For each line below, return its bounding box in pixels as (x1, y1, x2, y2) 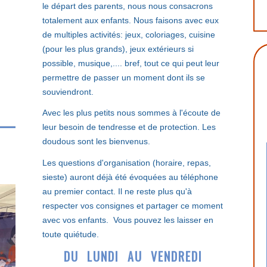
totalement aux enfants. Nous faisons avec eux (42, 15, 219, 26)
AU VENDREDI (128, 247, 203, 265)
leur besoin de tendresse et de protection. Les (42, 122, 216, 132)
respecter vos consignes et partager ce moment (42, 200, 223, 210)
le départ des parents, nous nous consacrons (42, 1, 213, 11)
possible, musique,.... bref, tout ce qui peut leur (42, 58, 220, 69)
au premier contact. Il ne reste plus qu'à (42, 186, 193, 196)
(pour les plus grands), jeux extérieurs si (42, 44, 194, 54)
